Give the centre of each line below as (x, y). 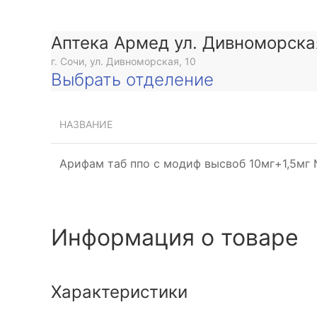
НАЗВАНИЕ (86, 125)
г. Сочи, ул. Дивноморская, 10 (123, 62)
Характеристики (119, 292)
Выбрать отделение (132, 80)
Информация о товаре (175, 238)
